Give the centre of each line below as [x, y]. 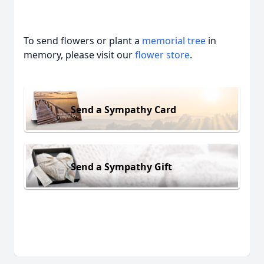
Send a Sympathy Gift [121, 166]
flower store [162, 55]
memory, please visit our [79, 55]
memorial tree [174, 41]
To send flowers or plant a [83, 41]
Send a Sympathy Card [123, 109]
